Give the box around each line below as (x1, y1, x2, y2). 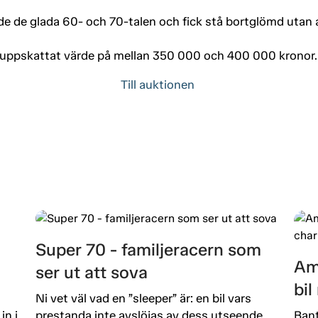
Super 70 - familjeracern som (35, 238, 262, 260)
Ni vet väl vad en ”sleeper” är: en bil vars (35, 290, 252, 305)
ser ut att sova (35, 261, 148, 283)
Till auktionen (121, 77, 197, 92)
